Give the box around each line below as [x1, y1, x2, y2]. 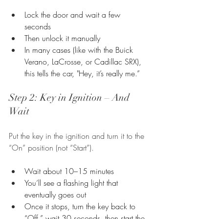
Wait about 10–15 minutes [24, 165, 114, 176]
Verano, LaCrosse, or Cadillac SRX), [24, 56, 144, 67]
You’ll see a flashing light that [24, 177, 120, 188]
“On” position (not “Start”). [9, 142, 94, 153]
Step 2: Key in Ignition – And [9, 91, 132, 104]
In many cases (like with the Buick [24, 44, 135, 55]
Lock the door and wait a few [24, 9, 123, 20]
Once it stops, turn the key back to [24, 200, 138, 212]
